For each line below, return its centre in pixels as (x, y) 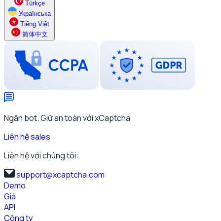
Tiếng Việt (35, 24)
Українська (35, 13)
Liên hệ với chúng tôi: (41, 155)
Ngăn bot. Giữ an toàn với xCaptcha (67, 118)
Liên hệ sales (27, 136)
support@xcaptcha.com (60, 174)
